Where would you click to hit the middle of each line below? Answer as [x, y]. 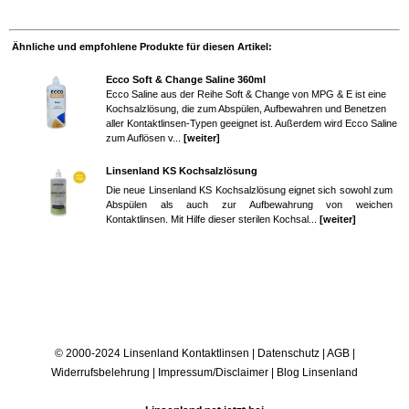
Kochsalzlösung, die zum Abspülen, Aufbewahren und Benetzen [246, 108]
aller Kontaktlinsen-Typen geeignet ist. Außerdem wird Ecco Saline [252, 123]
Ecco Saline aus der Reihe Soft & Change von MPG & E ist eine [246, 94]
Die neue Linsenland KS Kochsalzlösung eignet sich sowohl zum [249, 189]
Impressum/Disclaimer [213, 372]
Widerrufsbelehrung [100, 372]
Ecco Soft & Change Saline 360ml [186, 79]
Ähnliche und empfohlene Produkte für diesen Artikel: [142, 46]
